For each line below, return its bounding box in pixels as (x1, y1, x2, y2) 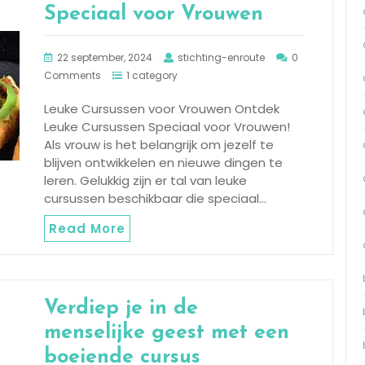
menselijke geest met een (44, 322, 289, 343)
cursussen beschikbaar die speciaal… (44, 189, 266, 207)
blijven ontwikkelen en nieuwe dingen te (44, 153, 283, 171)
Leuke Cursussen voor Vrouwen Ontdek (44, 99, 279, 117)
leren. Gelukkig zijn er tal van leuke (44, 171, 247, 189)
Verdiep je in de (44, 297, 198, 319)
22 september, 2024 (57, 50, 152, 64)
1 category (126, 68, 178, 82)
